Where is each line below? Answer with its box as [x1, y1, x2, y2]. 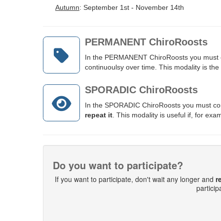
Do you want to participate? [53, 158, 183, 172]
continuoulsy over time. [85, 63, 159, 71]
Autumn [55, 3, 79, 11]
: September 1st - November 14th [79, 3, 184, 11]
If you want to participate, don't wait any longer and [54, 174, 216, 184]
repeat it [85, 111, 112, 119]
